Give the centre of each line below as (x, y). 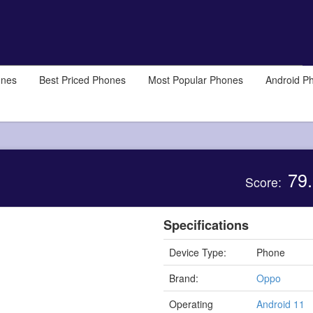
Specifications (206, 225)
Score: (265, 182)
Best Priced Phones (82, 80)
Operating (191, 304)
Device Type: (198, 252)
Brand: (184, 278)
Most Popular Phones (196, 80)
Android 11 (281, 304)
